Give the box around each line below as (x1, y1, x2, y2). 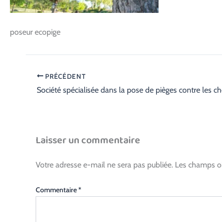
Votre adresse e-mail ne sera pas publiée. (36, 160, 173, 170)
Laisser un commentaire (36, 132, 140, 149)
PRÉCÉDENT (43, 72, 86, 80)
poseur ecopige (10, 27, 60, 37)
